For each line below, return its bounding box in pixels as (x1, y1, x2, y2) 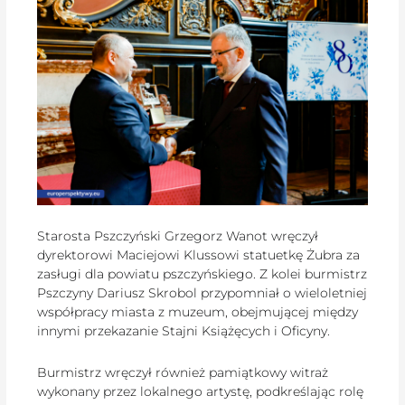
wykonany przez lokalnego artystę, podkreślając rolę (37, 382, 364, 400)
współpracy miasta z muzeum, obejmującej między (37, 304, 359, 321)
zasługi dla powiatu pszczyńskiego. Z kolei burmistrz (37, 266, 368, 283)
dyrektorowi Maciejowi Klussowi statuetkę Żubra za (37, 247, 361, 264)
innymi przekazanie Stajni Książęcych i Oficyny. (37, 323, 331, 340)
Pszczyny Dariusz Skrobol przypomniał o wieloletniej (37, 285, 368, 302)
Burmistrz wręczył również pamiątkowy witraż (37, 363, 329, 381)
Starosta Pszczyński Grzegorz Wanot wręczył (37, 228, 319, 245)
